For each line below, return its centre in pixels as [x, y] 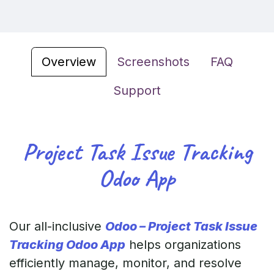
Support [137, 91]
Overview [68, 62]
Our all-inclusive [57, 226]
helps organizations [183, 245]
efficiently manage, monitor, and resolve [125, 263]
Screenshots [153, 62]
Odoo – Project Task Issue [181, 226]
